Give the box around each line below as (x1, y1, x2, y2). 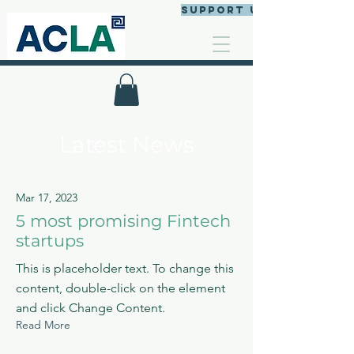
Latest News (58, 130, 194, 158)
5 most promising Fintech (16, 210, 231, 231)
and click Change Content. (16, 299, 165, 315)
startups (16, 230, 84, 250)
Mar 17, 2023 (16, 190, 77, 205)
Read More (16, 317, 70, 332)
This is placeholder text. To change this (16, 260, 234, 276)
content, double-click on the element (16, 280, 225, 296)
